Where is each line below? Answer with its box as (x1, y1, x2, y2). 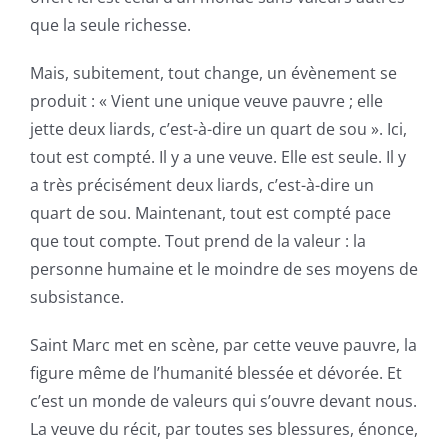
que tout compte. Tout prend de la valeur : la (29, 229, 366, 252)
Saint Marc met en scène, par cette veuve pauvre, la (29, 333, 417, 356)
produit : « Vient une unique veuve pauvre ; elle (29, 89, 383, 112)
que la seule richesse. (29, 13, 191, 36)
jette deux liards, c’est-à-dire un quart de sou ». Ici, (29, 117, 407, 140)
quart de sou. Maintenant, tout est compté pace (29, 201, 391, 224)
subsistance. (29, 285, 124, 308)
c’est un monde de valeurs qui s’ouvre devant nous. (29, 389, 417, 412)
